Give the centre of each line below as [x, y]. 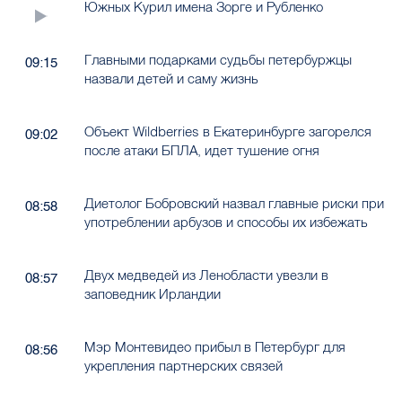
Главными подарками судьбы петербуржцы [218, 60]
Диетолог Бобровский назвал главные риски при [234, 204]
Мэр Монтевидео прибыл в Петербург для [214, 347]
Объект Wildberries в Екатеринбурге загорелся [227, 132]
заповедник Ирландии [152, 294]
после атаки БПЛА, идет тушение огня [201, 151]
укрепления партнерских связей [183, 366]
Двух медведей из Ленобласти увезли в [206, 275]
